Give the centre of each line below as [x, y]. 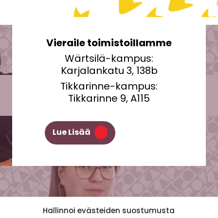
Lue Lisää [71, 132]
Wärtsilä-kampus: [109, 58]
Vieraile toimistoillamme [109, 43]
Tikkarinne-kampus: [109, 86]
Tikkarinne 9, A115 [109, 98]
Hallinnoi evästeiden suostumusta [109, 210]
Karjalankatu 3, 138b [109, 70]
